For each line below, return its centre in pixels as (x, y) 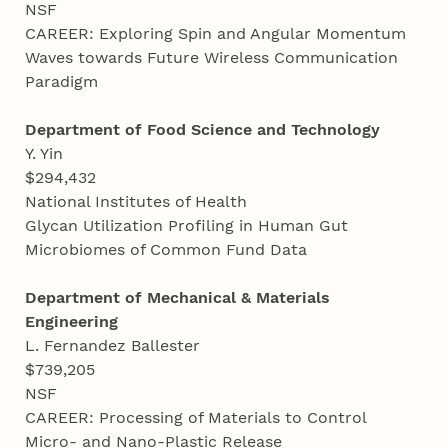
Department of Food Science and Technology (203, 130)
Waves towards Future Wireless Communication (212, 58)
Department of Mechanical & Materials (178, 298)
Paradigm (64, 82)
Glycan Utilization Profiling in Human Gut (187, 226)
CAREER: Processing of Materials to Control (196, 418)
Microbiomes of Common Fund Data (169, 250)
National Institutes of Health (136, 202)
